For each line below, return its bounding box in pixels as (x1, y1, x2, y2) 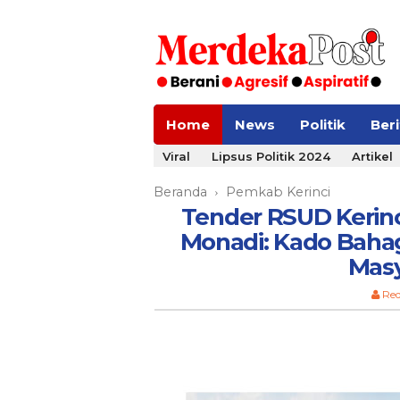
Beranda (154, 184, 207, 201)
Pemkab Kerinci (226, 184, 330, 201)
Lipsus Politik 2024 (212, 149, 330, 164)
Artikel (352, 149, 393, 164)
